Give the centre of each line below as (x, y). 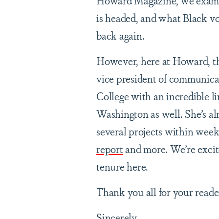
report (110, 149)
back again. (120, 35)
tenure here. (122, 166)
